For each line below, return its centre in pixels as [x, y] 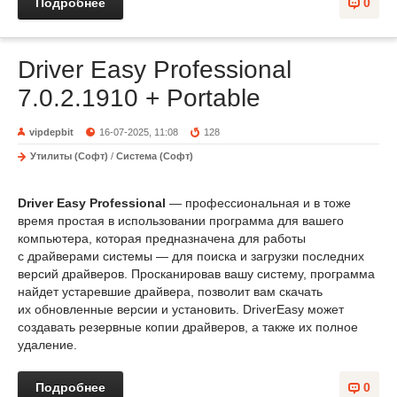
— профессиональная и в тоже [258, 203]
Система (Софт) [155, 156]
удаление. [47, 345]
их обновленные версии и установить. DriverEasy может [181, 309]
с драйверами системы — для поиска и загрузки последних [191, 256]
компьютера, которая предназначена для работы [162, 238]
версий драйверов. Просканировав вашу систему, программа [196, 274]
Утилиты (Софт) [69, 156]
